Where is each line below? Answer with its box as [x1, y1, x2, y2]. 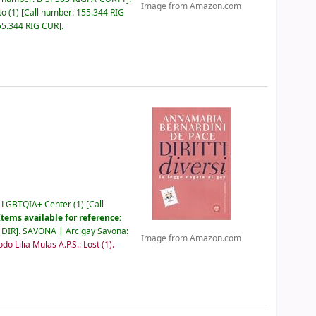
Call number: [24, 6, 77, 19]
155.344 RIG [76, 6, 125, 19]
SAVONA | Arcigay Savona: [23, 224, 129, 238]
